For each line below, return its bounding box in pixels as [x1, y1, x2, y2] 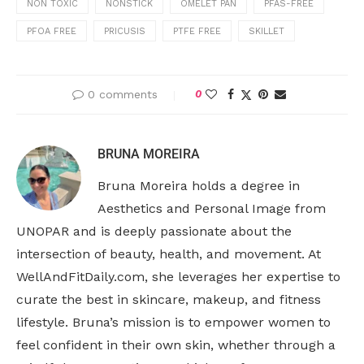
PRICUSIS [104, 26, 145, 37]
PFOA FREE [27, 26, 76, 37]
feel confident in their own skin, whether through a [16, 337, 336, 353]
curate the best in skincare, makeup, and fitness [16, 292, 321, 308]
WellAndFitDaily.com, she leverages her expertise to [16, 269, 340, 285]
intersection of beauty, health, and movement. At [16, 246, 321, 262]
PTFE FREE [173, 26, 221, 37]
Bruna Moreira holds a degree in [97, 178, 300, 194]
